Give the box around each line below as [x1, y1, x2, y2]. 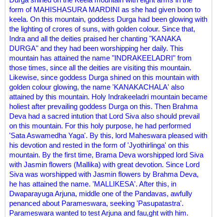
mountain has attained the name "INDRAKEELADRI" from [9, 54, 192, 62]
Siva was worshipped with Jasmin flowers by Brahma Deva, [9, 170, 199, 178]
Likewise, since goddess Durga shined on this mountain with [9, 73, 199, 81]
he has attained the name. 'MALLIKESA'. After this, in [9, 180, 176, 188]
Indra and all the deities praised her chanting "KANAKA [9, 34, 181, 43]
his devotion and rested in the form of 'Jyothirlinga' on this [9, 141, 189, 149]
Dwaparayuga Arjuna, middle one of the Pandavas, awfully [9, 189, 192, 198]
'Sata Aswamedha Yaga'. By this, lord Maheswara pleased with [9, 131, 207, 139]
